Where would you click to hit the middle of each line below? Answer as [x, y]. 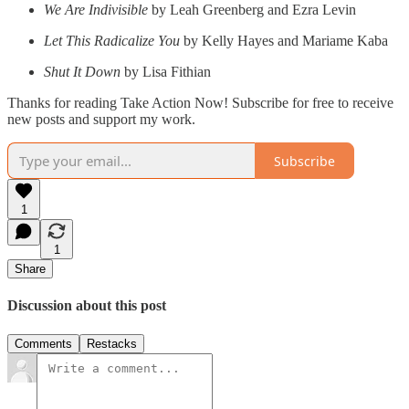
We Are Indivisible [96, 10]
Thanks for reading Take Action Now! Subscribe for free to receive [200, 103]
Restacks [112, 343]
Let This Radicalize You [112, 41]
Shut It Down [82, 72]
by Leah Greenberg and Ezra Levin [252, 10]
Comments [43, 343]
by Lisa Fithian [166, 72]
